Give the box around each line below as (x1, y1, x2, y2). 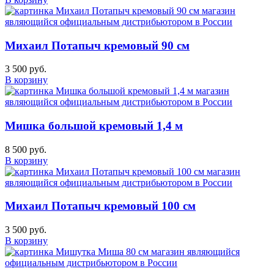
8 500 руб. (5, 144, 46, 155)
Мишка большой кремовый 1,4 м (5, 119, 183, 133)
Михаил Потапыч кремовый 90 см (5, 39, 190, 52)
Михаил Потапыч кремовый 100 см (5, 199, 196, 213)
